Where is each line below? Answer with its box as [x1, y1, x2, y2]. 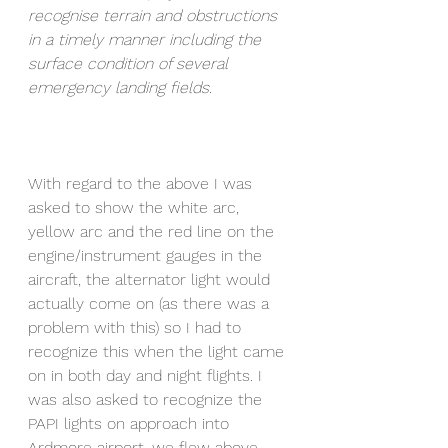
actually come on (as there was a [28, 293, 274, 313]
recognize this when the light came [28, 341, 289, 361]
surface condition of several [28, 53, 233, 73]
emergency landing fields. [28, 77, 217, 97]
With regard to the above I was [28, 173, 257, 193]
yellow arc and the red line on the [28, 221, 279, 241]
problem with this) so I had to [28, 317, 246, 337]
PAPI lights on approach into [28, 413, 234, 433]
